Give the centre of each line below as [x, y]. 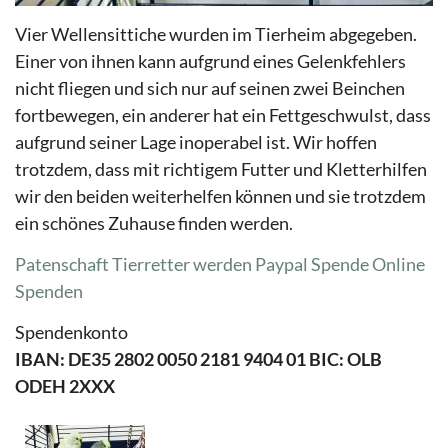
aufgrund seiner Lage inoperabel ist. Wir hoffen [196, 141]
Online [398, 263]
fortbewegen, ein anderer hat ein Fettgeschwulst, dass [223, 114]
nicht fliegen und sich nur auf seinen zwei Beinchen [210, 87]
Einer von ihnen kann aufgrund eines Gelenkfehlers [210, 60]
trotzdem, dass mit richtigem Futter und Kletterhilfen [221, 168]
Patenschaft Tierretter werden [133, 263]
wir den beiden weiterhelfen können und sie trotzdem [220, 195]
